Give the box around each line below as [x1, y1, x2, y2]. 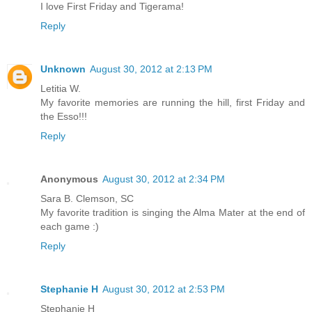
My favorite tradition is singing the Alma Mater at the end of [40, 207, 305, 219]
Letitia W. [40, 83, 81, 95]
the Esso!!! [40, 111, 87, 123]
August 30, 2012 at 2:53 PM [102, 283, 225, 295]
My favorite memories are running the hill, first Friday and [40, 97, 305, 109]
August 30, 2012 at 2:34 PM [102, 173, 225, 185]
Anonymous [40, 173, 98, 185]
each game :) [40, 221, 99, 233]
